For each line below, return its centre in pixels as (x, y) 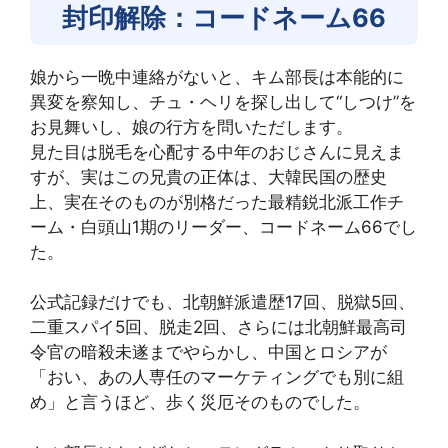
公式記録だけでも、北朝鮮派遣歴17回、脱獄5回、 (222, 302)
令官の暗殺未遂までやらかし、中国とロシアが (208, 352)
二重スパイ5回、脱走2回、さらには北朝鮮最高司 (218, 327)
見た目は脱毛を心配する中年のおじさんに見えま (217, 151)
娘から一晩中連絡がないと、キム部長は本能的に (217, 76)
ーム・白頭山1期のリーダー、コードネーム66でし (223, 226)
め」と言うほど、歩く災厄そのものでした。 (200, 402)
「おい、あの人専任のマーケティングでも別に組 (217, 377)
